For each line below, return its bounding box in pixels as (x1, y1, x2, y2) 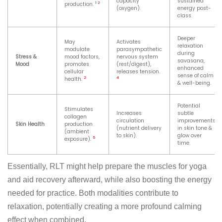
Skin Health (15, 120, 45, 128)
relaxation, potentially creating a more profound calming (7, 202, 202, 211)
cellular (64, 68, 84, 76)
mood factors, (64, 53, 100, 61)
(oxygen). (116, 4, 141, 12)
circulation (116, 117, 144, 125)
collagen (64, 113, 87, 121)
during (177, 50, 195, 57)
